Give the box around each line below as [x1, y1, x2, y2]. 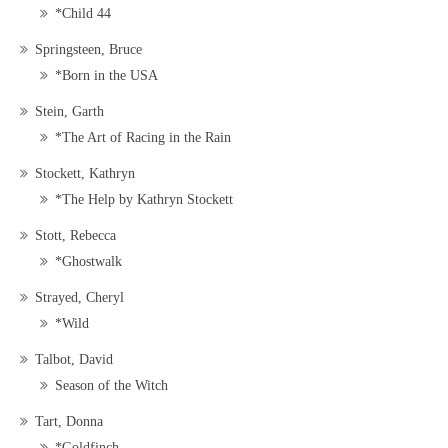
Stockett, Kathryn [35, 166, 135, 182]
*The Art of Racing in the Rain [55, 130, 231, 146]
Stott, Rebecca [35, 228, 116, 244]
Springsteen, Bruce [35, 42, 142, 58]
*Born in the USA [55, 68, 158, 84]
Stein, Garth [35, 104, 104, 120]
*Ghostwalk [55, 254, 122, 270]
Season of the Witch [55, 378, 168, 394]
